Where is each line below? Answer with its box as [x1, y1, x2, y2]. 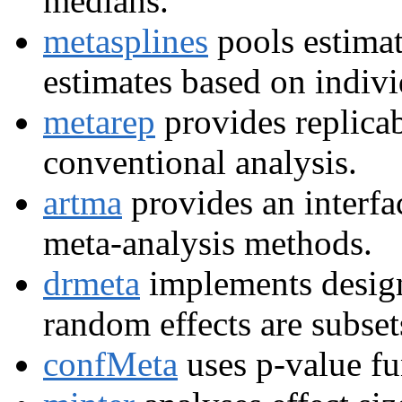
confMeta [43, 344, 178, 383]
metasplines [43, 21, 208, 60]
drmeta [43, 263, 140, 302]
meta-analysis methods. [43, 223, 372, 262]
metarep [43, 101, 155, 141]
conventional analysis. [43, 142, 357, 181]
